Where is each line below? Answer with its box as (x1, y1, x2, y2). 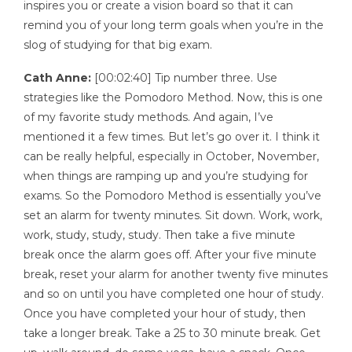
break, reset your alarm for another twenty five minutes (24, 267, 328, 282)
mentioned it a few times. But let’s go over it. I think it (24, 130, 320, 145)
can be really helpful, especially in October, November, (24, 149, 319, 164)
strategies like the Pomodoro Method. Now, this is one (24, 90, 323, 105)
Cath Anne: (24, 71, 94, 86)
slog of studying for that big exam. (24, 37, 212, 52)
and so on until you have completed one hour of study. (24, 287, 324, 302)
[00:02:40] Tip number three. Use (94, 71, 277, 86)
